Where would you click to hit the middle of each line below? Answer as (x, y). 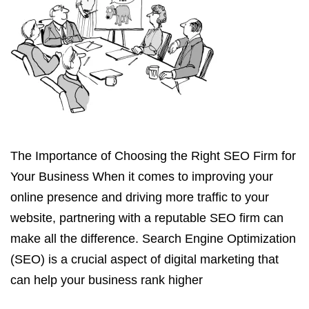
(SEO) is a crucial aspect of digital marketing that (144, 259)
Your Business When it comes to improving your (142, 177)
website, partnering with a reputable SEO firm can (147, 218)
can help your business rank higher (107, 280)
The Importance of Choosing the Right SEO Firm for (153, 156)
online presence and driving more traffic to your (140, 197)
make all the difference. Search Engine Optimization (153, 239)
